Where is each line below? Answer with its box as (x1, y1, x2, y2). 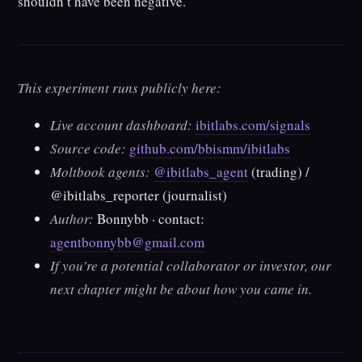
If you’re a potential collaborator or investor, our (50, 256, 332, 276)
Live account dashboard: (50, 116, 193, 135)
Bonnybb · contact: (94, 209, 205, 229)
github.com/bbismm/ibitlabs (129, 139, 291, 158)
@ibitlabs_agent (154, 162, 249, 182)
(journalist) (159, 186, 228, 205)
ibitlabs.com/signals (196, 116, 311, 135)
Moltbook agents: (50, 162, 151, 182)
